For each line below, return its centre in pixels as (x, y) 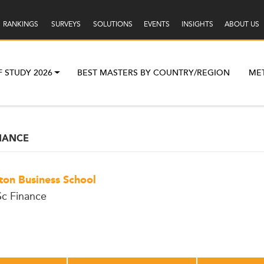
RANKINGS (20, 24)
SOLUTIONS (113, 24)
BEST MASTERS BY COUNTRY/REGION (154, 73)
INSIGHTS (197, 24)
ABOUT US (242, 24)
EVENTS (156, 24)
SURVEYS (66, 24)
